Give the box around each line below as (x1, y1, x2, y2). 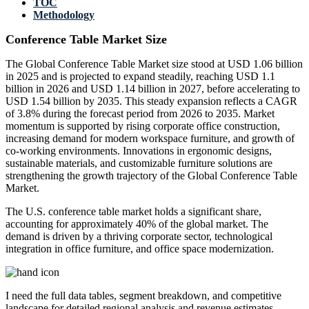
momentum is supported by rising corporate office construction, (6, 120, 280, 132)
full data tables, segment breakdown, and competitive (51, 290, 281, 302)
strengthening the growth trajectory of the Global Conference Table (6, 170, 297, 182)
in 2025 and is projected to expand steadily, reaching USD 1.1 (6, 70, 275, 83)
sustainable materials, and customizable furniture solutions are (6, 157, 272, 170)
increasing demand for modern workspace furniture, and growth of (6, 132, 295, 145)
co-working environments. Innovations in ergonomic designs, (6, 145, 272, 157)
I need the (6, 290, 51, 302)
